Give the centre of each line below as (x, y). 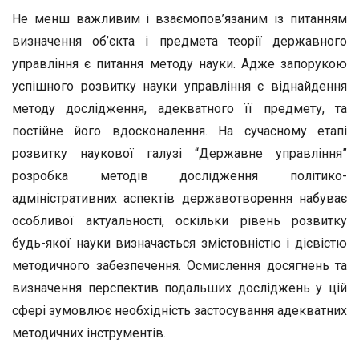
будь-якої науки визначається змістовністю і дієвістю (179, 243)
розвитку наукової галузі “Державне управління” (179, 153)
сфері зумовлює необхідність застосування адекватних (179, 311)
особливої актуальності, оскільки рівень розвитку (179, 221)
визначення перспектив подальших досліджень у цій (179, 288)
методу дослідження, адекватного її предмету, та (179, 109)
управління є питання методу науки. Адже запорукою (179, 64)
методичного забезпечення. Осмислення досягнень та (179, 266)
